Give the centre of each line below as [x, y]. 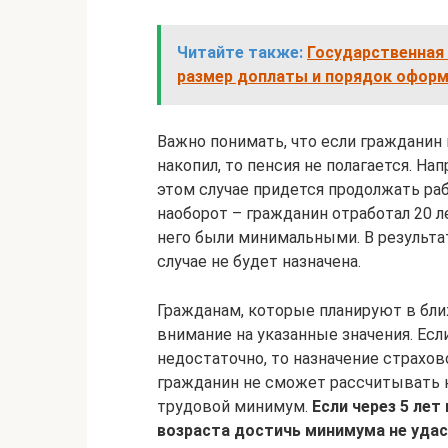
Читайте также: [240, 53]
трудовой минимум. [234, 407]
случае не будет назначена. [259, 262]
